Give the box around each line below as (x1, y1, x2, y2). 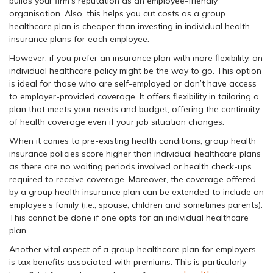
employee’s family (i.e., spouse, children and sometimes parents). (9, 199, 263, 210)
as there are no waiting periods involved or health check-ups (9, 160, 252, 172)
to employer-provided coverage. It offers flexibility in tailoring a (9, 90, 259, 102)
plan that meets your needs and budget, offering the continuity (9, 103, 260, 115)
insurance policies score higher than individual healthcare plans (9, 147, 261, 159)
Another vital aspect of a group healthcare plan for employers (9, 243, 256, 255)
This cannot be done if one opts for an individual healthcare (9, 211, 249, 223)
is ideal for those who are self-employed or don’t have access (9, 77, 257, 89)
